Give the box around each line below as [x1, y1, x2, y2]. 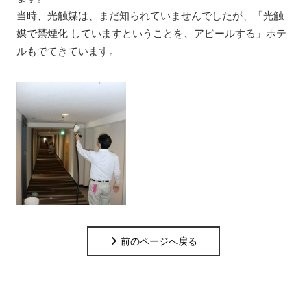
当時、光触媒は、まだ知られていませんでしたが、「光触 [16, 9, 284, 23]
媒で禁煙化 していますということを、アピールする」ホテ [16, 27, 286, 40]
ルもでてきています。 [16, 45, 119, 58]
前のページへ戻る [117, 235, 197, 247]
